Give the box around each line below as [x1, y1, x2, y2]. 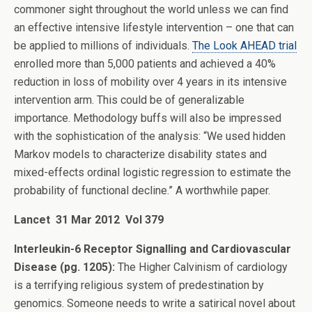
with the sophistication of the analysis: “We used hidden [14, 130, 286, 143]
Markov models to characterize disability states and [14, 148, 267, 161]
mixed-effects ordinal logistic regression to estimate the [14, 166, 291, 179]
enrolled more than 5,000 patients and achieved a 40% [14, 57, 276, 70]
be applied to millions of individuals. [14, 39, 192, 52]
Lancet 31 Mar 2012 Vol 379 [14, 213, 164, 226]
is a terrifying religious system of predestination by [14, 279, 264, 292]
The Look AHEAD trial [192, 39, 297, 52]
